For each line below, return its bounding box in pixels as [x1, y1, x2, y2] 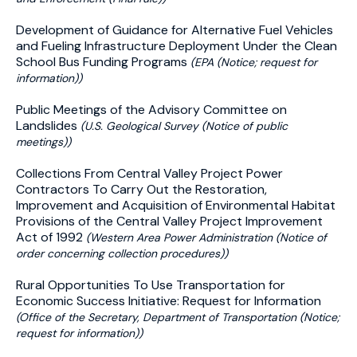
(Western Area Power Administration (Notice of [86, 230, 327, 245]
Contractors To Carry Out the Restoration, [16, 181, 267, 198]
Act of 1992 [16, 229, 86, 245]
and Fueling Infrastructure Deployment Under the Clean [16, 37, 337, 54]
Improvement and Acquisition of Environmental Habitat [16, 197, 335, 214]
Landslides [16, 117, 80, 134]
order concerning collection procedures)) [16, 246, 228, 261]
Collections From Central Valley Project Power [16, 165, 283, 182]
